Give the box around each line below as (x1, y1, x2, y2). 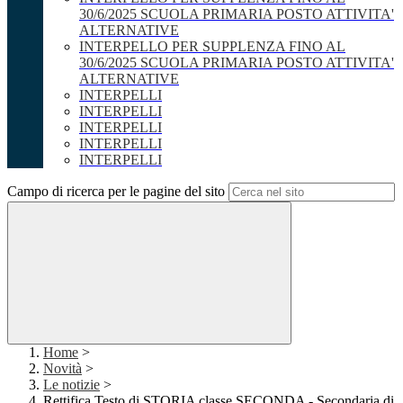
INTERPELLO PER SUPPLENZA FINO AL (79, 39, 345, 55)
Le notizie (43, 377, 100, 393)
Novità (43, 361, 82, 377)
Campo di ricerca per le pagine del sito (7, 184, 225, 200)
